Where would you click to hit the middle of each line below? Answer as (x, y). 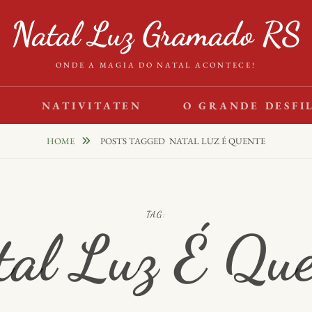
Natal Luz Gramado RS (156, 34)
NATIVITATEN (92, 106)
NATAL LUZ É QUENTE (217, 141)
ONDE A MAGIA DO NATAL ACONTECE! (156, 65)
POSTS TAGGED (135, 141)
